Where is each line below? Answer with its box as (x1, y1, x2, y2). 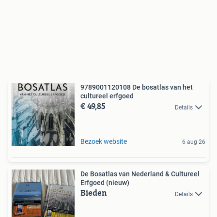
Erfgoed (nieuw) (80, 179, 129, 187)
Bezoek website (80, 138, 127, 146)
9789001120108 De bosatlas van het (80, 83, 193, 92)
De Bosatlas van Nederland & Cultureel (80, 170, 200, 178)
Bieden (80, 186, 107, 200)
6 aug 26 (182, 139, 205, 146)
